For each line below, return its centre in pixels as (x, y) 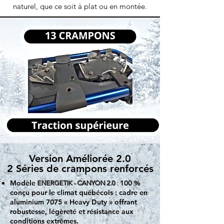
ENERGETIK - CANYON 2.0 (77, 183)
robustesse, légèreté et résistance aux (72, 212)
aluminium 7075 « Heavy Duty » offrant (73, 202)
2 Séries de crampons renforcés (80, 169)
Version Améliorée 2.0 (80, 159)
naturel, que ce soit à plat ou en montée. (80, 6)
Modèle (24, 183)
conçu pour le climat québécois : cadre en (79, 193)
